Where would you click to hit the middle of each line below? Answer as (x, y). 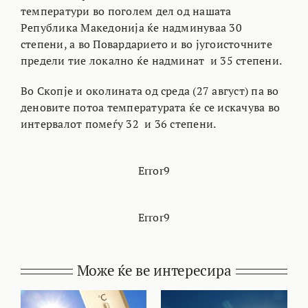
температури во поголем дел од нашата (126, 11)
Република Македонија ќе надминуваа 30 (131, 28)
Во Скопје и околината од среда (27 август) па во (150, 91)
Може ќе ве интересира (154, 271)
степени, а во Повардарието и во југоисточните (146, 44)
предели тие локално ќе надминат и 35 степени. (151, 61)
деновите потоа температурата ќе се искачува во (150, 108)
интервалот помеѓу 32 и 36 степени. (118, 124)
